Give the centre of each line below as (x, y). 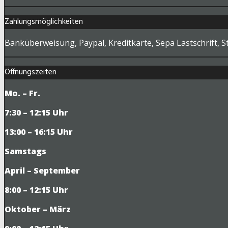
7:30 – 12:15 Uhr (36, 112)
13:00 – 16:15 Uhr (39, 132)
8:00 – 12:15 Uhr (36, 190)
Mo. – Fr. (22, 93)
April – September (42, 170)
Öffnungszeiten (31, 72)
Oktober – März (38, 209)
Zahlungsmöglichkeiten (44, 22)
